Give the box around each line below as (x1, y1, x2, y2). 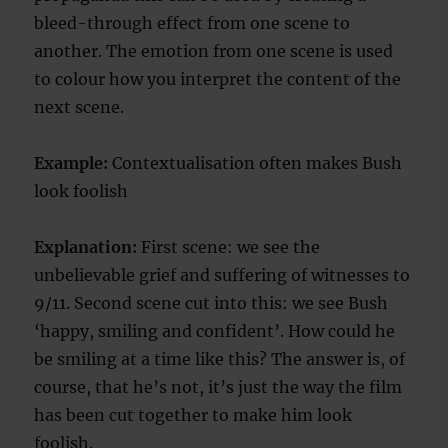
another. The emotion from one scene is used (34, 41, 394, 62)
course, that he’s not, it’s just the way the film (34, 377, 403, 398)
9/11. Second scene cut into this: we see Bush (34, 293, 389, 314)
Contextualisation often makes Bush (108, 153, 403, 174)
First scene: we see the (137, 237, 321, 258)
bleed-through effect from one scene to (34, 13, 351, 34)
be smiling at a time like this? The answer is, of (34, 349, 406, 370)
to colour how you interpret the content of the (34, 69, 402, 90)
